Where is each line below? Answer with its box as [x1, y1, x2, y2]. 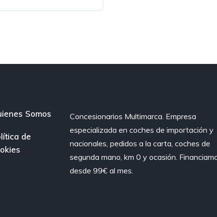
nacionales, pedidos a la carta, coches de [70, 138, 211, 148]
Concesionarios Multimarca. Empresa [70, 111, 197, 121]
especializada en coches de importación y [70, 124, 214, 135]
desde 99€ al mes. [70, 165, 134, 175]
